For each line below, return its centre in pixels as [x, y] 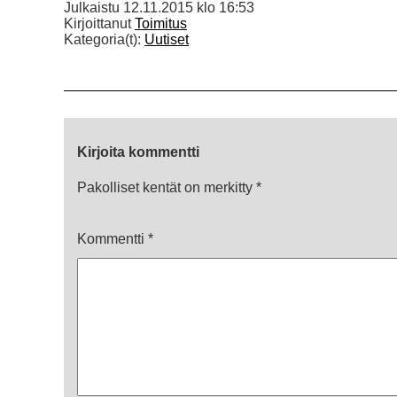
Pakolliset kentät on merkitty [167, 188]
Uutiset [167, 40]
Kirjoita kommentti [138, 152]
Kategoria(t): [104, 40]
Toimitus [161, 24]
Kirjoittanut [99, 24]
